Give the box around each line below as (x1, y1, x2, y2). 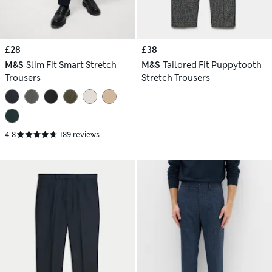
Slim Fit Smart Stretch (25, 59, 117, 71)
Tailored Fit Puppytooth (162, 59, 262, 71)
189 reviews (59, 129, 100, 140)
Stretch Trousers (141, 72, 210, 84)
